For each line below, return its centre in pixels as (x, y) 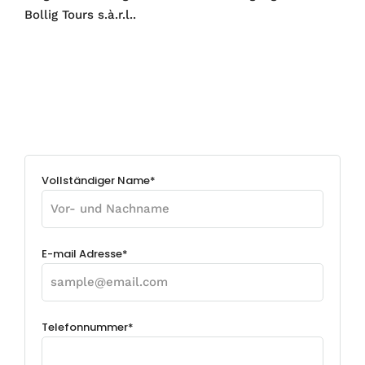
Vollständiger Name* (99, 180)
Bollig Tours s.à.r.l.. (80, 14)
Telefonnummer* (88, 327)
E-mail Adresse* (85, 254)
